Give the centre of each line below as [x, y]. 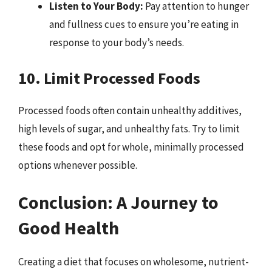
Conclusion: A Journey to [118, 202]
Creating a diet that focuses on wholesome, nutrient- [134, 262]
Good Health [69, 228]
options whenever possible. [78, 165]
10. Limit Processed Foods [109, 78]
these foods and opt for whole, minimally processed [131, 147]
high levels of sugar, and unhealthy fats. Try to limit [129, 128]
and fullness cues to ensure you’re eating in [144, 24]
